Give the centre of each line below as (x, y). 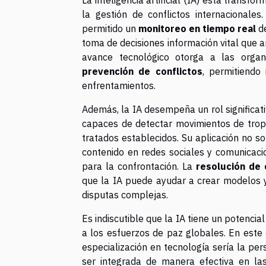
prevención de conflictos (142, 71)
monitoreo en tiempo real (197, 28)
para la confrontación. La (139, 166)
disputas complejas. (125, 194)
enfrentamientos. (119, 85)
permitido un (110, 28)
